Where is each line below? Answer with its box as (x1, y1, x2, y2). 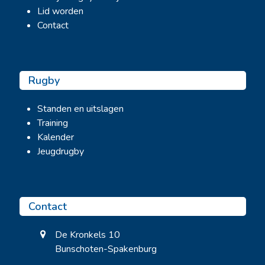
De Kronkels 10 (54, 228, 120, 242)
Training (37, 117, 68, 130)
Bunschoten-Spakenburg (54, 243, 157, 256)
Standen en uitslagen (37, 102, 124, 116)
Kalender (37, 131, 74, 144)
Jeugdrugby (37, 145, 84, 159)
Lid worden (37, 5, 83, 18)
